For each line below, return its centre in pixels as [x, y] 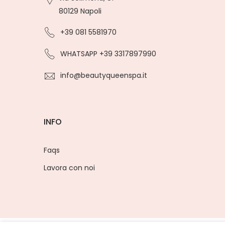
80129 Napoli [80, 11]
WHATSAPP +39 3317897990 [108, 54]
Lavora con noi [69, 167]
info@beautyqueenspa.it [104, 76]
